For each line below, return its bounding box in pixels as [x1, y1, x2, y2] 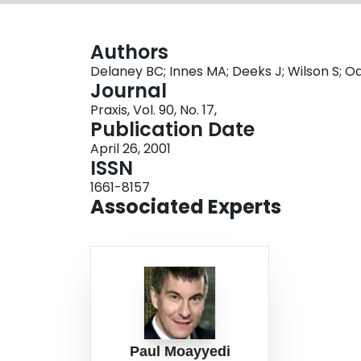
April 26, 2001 [90, 139, 171, 159]
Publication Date [90, 116, 255, 143]
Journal [90, 77, 167, 105]
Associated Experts [90, 193, 281, 221]
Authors [90, 39, 168, 66]
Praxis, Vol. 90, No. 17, [90, 101, 217, 120]
